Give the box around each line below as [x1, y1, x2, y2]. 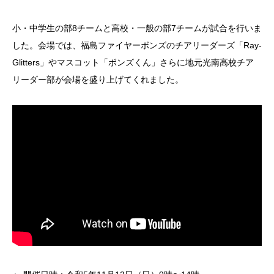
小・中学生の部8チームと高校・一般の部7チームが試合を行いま [12, 23, 262, 33]
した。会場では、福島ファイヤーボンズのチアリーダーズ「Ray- [12, 40, 262, 50]
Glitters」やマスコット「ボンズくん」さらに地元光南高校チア [12, 57, 254, 67]
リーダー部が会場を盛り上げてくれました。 [12, 75, 183, 84]
